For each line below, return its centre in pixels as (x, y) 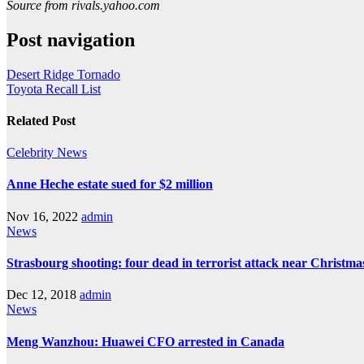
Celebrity (32, 153)
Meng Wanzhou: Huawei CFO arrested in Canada (145, 341)
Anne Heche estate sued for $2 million (110, 184)
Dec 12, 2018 (41, 295)
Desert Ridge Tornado (63, 74)
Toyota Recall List (54, 89)
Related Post (41, 120)
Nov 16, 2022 (42, 216)
